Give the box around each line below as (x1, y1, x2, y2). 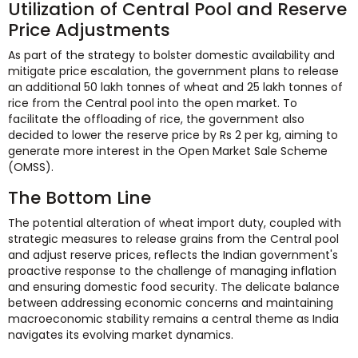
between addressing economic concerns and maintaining (8, 294, 333, 311)
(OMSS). (8, 158, 54, 175)
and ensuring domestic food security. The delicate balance (8, 278, 340, 295)
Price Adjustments (8, 17, 170, 42)
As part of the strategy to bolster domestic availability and (8, 46, 335, 63)
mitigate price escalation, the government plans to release (8, 62, 339, 79)
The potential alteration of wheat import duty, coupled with (8, 214, 341, 231)
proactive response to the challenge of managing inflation (8, 262, 336, 279)
